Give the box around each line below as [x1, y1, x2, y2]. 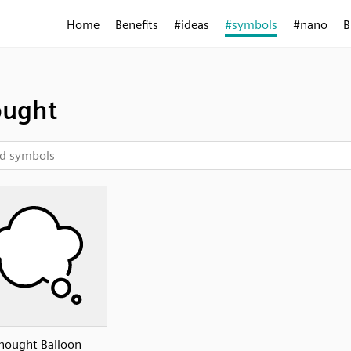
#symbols [225, 17, 277, 32]
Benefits [115, 17, 158, 32]
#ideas [174, 17, 209, 32]
